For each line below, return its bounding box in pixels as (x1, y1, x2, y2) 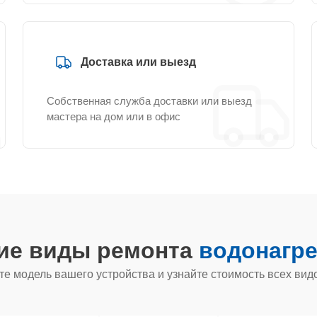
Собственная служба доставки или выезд (47, 95, 252, 107)
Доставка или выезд (81, 56, 196, 68)
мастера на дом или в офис (47, 110, 180, 122)
